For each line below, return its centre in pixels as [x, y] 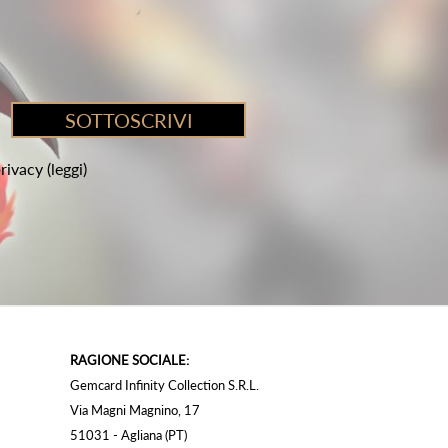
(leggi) [66, 169]
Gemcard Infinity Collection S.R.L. [164, 385]
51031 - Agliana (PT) [128, 435]
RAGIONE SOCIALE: [129, 360]
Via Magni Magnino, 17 [134, 410]
